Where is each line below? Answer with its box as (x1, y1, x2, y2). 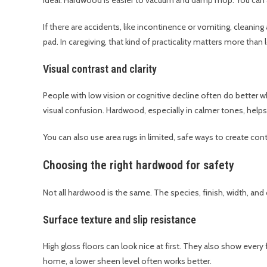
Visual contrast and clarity (43, 62, 157, 75)
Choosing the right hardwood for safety (43, 157, 234, 172)
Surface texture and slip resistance (43, 213, 196, 226)
